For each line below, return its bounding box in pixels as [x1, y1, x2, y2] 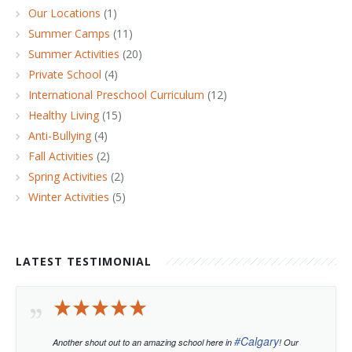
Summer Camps [28, 26, 110, 42]
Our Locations [28, 5, 101, 21]
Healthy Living [28, 108, 99, 123]
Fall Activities [28, 148, 93, 164]
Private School [28, 67, 101, 82]
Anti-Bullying [28, 128, 91, 144]
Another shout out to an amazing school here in [53, 336, 234, 349]
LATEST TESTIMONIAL [16, 254, 152, 269]
